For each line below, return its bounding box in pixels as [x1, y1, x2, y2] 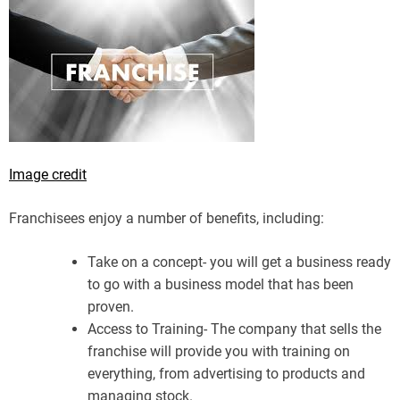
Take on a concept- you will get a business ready [87, 253, 391, 271]
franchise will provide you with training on [87, 342, 350, 360]
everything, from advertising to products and [87, 364, 365, 382]
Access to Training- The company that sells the [87, 320, 381, 337]
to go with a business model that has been [87, 275, 354, 293]
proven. [87, 297, 134, 315]
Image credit [9, 165, 87, 183]
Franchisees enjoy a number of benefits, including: [9, 209, 324, 227]
